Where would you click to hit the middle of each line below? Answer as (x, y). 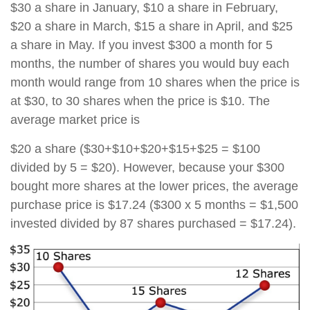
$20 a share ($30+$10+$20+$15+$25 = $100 (135, 148)
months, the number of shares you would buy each (150, 63)
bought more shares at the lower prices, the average (154, 186)
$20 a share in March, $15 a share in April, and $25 (152, 26)
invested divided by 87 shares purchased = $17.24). (153, 223)
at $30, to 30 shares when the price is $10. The (140, 101)
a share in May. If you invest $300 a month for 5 (142, 45)
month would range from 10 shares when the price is (155, 82)
